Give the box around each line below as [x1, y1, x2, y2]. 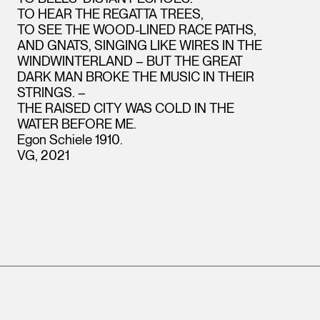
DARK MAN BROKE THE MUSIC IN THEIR [17, 69, 254, 85]
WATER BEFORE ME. [17, 116, 136, 132]
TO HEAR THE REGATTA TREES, [17, 6, 204, 22]
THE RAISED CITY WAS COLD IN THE [17, 100, 234, 116]
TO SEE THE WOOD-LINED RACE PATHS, [17, 21, 256, 38]
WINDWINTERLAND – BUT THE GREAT [17, 53, 243, 69]
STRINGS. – [17, 84, 86, 101]
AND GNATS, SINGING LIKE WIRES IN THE [17, 37, 262, 54]
